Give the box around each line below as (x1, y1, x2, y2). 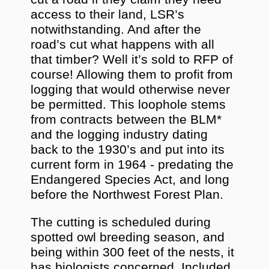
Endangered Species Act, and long (31, 172, 230, 187)
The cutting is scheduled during (31, 215, 211, 230)
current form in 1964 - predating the (31, 157, 234, 172)
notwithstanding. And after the (31, 22, 202, 37)
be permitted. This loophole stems (31, 97, 226, 112)
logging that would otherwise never (31, 82, 231, 97)
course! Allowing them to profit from (31, 67, 234, 82)
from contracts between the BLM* (31, 112, 222, 127)
